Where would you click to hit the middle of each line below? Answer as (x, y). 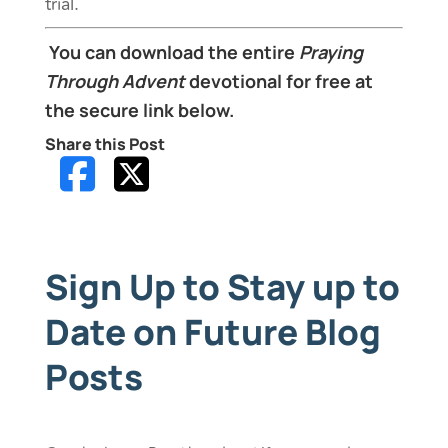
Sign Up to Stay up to (222, 287)
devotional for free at (278, 81)
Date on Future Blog (212, 332)
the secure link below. (139, 110)
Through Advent (114, 81)
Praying (330, 52)
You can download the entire (173, 52)
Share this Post (104, 144)
